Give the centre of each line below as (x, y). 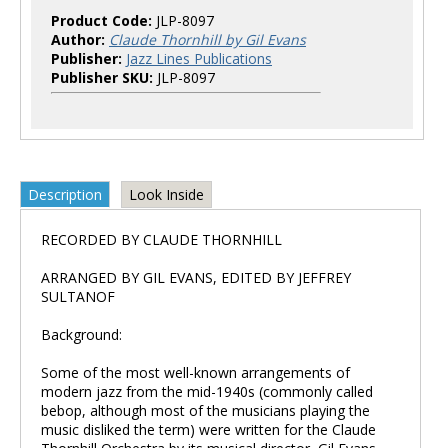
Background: (81, 334)
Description (65, 194)
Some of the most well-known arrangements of (195, 372)
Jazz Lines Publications (199, 58)
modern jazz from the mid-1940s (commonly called (207, 391)
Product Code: (103, 20)
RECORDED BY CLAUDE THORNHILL (161, 239)
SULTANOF (78, 296)
